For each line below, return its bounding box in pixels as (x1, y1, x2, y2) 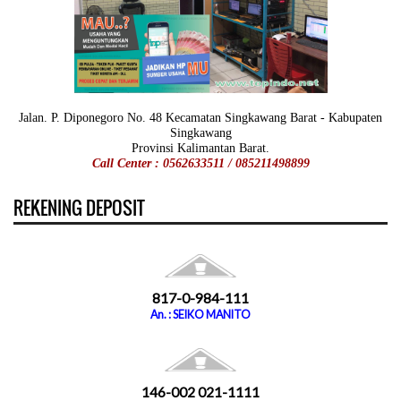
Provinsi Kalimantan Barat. (132, 141, 269, 155)
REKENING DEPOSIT (13, 194, 145, 221)
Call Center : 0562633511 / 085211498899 (91, 156, 310, 170)
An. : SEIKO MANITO (150, 307, 251, 321)
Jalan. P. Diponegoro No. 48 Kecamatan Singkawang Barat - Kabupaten (19, 110, 382, 124)
